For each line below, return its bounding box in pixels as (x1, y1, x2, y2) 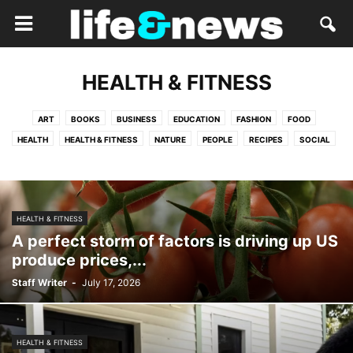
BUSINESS (116, 114, 157, 124)
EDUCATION (173, 114, 220, 124)
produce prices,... (12, 251, 147, 269)
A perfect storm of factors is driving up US (12, 232, 338, 251)
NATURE (154, 135, 186, 144)
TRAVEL (158, 155, 189, 165)
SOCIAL (299, 135, 330, 144)
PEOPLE (203, 135, 232, 144)
